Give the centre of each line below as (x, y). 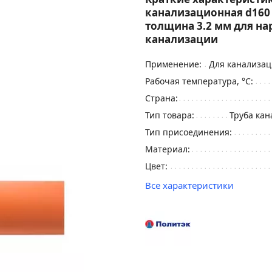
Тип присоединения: (189, 132)
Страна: (161, 98)
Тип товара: (170, 115)
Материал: (168, 149)
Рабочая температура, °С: (199, 81)
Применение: (173, 64)
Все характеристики (189, 185)
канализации (182, 39)
